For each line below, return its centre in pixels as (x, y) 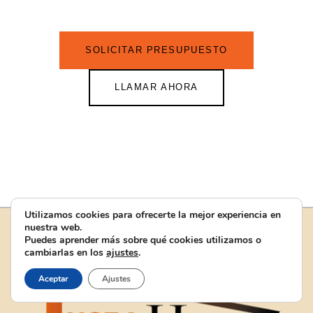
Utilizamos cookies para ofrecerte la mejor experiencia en (153, 215)
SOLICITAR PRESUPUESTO (156, 50)
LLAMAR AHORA (156, 87)
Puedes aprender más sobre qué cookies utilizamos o (143, 240)
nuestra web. (53, 227)
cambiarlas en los (65, 253)
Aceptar (53, 279)
